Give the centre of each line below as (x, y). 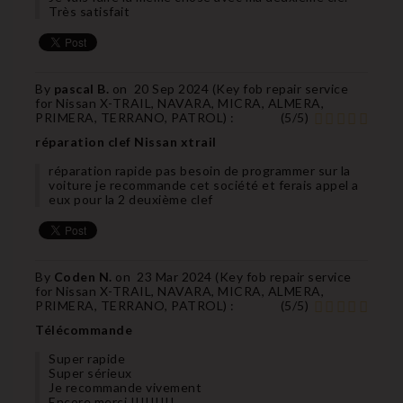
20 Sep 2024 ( (175, 88)
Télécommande (84, 329)
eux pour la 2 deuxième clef (131, 199)
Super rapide (87, 358)
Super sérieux (90, 372)
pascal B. (83, 88)
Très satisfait (89, 11)
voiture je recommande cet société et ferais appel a (204, 184)
